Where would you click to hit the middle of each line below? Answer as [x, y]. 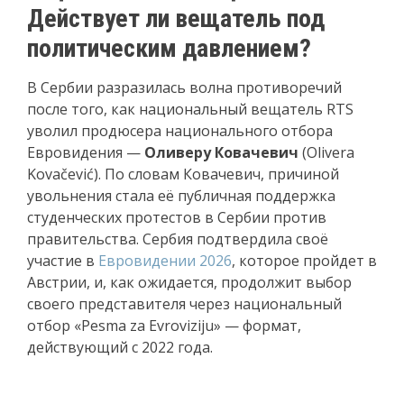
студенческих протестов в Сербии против [177, 217]
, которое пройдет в [304, 260]
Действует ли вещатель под [176, 18]
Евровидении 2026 [165, 260]
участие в [63, 260]
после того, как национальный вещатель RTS [190, 109]
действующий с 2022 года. [120, 347]
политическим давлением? [169, 48]
